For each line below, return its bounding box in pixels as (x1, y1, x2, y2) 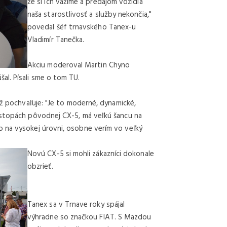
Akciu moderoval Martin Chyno (27, 59, 130, 71)
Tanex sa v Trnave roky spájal (27, 198, 125, 211)
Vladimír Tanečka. (27, 33, 85, 46)
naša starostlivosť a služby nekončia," (27, 8, 152, 21)
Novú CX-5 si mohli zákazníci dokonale (27, 147, 154, 160)
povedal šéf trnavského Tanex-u (27, 21, 136, 33)
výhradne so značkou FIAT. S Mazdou (27, 211, 152, 223)
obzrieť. (27, 160, 53, 173)
